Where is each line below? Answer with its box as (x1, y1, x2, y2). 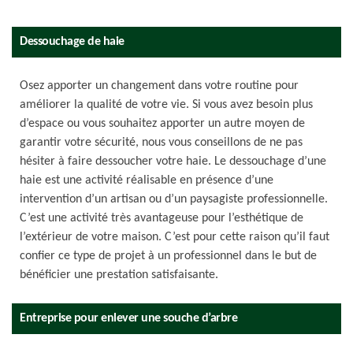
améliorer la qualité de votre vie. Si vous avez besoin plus (20, 98, 313, 111)
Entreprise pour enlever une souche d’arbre (20, 312, 237, 325)
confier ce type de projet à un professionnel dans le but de (20, 250, 317, 262)
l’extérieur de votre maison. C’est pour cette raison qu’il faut (20, 231, 329, 243)
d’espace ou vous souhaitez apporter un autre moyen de (20, 117, 305, 130)
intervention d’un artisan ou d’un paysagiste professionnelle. (20, 193, 328, 206)
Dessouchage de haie (20, 35, 124, 48)
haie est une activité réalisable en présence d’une (20, 174, 273, 187)
